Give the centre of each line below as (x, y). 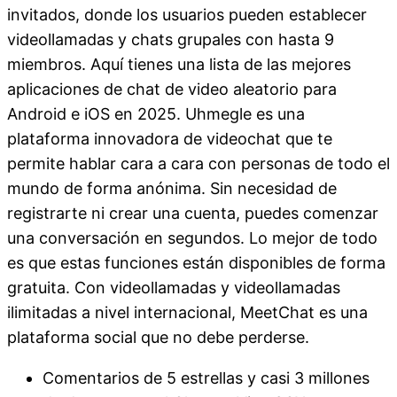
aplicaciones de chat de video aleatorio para (172, 89)
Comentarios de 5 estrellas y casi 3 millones (206, 378)
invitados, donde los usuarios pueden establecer (187, 14)
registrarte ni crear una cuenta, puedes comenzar (193, 213)
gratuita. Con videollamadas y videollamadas (174, 287)
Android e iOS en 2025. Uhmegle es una (156, 113)
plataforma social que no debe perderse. (158, 337)
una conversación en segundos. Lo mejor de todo (192, 237)
